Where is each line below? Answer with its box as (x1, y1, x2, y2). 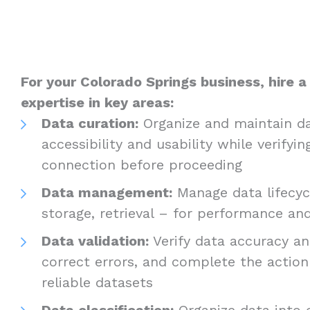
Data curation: (42, 114, 138, 131)
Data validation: (42, 232, 149, 249)
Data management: (42, 183, 172, 201)
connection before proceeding (42, 156, 247, 173)
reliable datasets (42, 273, 158, 291)
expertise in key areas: (21, 93, 174, 111)
